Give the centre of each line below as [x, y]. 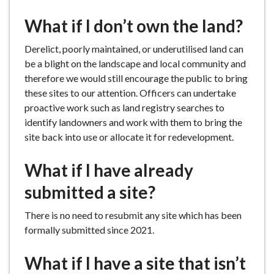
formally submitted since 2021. [89, 230]
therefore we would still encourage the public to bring [136, 78]
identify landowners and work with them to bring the [133, 122]
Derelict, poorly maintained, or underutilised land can [134, 49]
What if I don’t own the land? [134, 26]
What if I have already [109, 170]
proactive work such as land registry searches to [124, 107]
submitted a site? [90, 192]
